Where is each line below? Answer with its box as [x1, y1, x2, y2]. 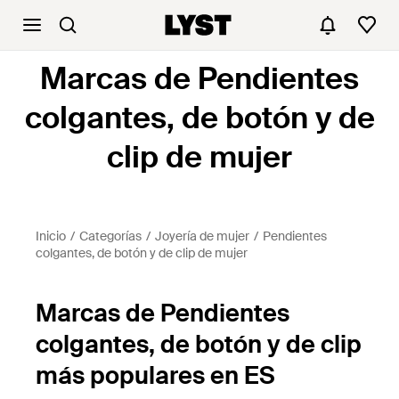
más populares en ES [36, 360, 275, 391]
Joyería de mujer [155, 228, 249, 244]
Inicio [36, 228, 66, 244]
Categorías [79, 228, 142, 244]
